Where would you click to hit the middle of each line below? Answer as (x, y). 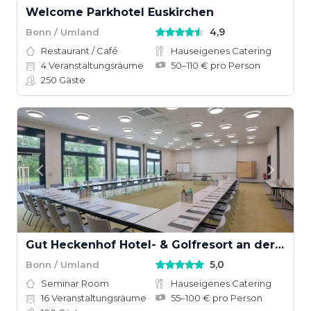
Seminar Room (75, 283)
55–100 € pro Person (217, 298)
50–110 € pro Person (216, 65)
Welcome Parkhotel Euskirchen (120, 12)
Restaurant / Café (79, 51)
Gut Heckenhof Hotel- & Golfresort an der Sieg (279, 245)
